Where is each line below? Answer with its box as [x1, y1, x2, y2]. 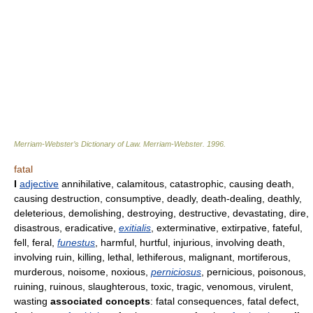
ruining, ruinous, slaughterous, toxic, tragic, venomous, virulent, [14, 281, 293, 292]
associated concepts [50, 296, 150, 307]
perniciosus [151, 266, 201, 277]
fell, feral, [14, 237, 57, 248]
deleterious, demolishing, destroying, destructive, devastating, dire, [14, 208, 309, 219]
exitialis [119, 222, 151, 233]
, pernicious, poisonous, [201, 266, 306, 277]
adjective [20, 178, 59, 189]
